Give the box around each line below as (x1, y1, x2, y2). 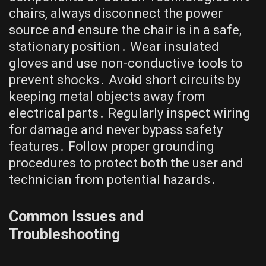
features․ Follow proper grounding (9, 139, 214, 154)
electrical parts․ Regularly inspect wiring (9, 106, 251, 121)
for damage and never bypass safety (9, 122, 223, 137)
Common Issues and (9, 208, 144, 225)
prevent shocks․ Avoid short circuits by (9, 72, 240, 87)
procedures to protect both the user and (9, 156, 243, 170)
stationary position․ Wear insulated (9, 39, 219, 54)
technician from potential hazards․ (9, 172, 217, 187)
